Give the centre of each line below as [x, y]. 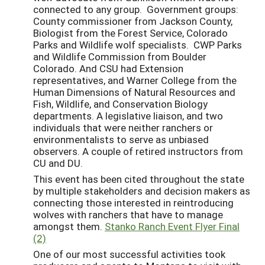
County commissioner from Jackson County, [133, 21]
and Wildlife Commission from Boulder [120, 57]
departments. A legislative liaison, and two [128, 116]
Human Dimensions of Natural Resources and [134, 92]
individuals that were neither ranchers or [123, 128]
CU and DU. [60, 163]
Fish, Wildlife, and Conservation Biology [120, 104]
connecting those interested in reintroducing [133, 203]
